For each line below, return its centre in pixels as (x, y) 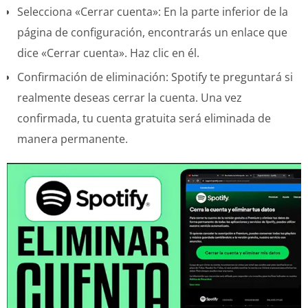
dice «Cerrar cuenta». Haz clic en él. (108, 53)
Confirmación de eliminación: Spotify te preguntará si (155, 77)
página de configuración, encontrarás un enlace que (152, 32)
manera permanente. (73, 139)
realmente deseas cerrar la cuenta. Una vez (130, 97)
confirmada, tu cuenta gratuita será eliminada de (144, 118)
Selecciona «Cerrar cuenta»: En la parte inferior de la (153, 11)
